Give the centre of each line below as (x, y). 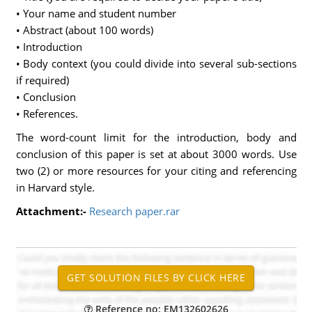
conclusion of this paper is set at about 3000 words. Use (156, 154)
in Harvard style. (55, 187)
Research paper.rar (134, 211)
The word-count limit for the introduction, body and (156, 137)
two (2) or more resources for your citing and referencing (156, 171)
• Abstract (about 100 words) (84, 30)
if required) (42, 80)
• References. (47, 114)
